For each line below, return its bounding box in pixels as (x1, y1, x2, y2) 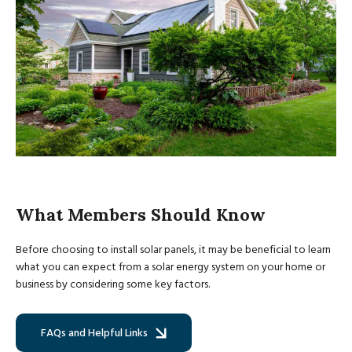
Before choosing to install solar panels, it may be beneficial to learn (16, 242, 331, 258)
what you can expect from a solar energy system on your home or (16, 259, 325, 276)
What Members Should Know (16, 203, 266, 226)
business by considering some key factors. (16, 277, 212, 293)
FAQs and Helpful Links (41, 324, 148, 341)
